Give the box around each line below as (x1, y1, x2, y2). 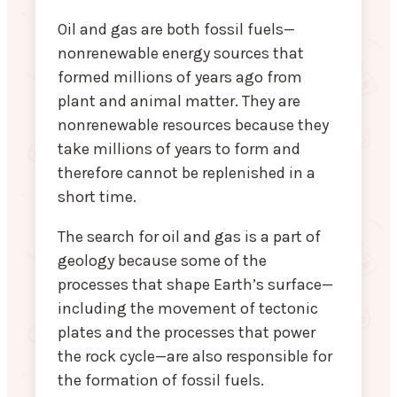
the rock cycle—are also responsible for (58, 346, 332, 367)
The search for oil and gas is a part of (58, 227, 321, 247)
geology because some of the (58, 251, 267, 271)
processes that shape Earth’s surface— (58, 275, 333, 295)
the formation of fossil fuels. (58, 370, 264, 391)
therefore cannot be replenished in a (58, 163, 315, 183)
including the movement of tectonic (58, 299, 318, 319)
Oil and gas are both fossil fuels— (58, 19, 295, 40)
